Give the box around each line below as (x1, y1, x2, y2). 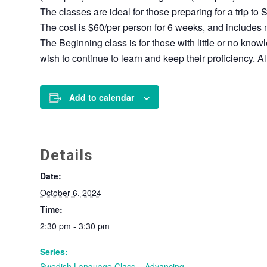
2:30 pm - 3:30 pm (40, 220, 110, 232)
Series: (40, 246, 68, 257)
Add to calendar (69, 91, 134, 103)
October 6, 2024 (40, 187, 101, 198)
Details (40, 147, 92, 164)
